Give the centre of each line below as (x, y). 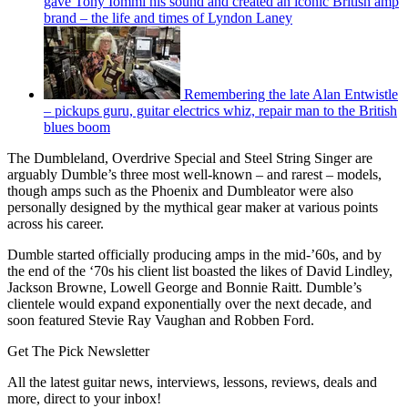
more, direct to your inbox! (84, 398)
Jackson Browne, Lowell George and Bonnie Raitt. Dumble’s (184, 287)
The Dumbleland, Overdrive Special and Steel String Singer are (190, 158)
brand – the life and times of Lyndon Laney (168, 17)
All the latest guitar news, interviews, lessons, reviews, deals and (192, 382)
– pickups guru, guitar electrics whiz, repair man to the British (220, 110)
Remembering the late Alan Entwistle (291, 94)
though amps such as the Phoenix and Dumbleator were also (180, 190)
